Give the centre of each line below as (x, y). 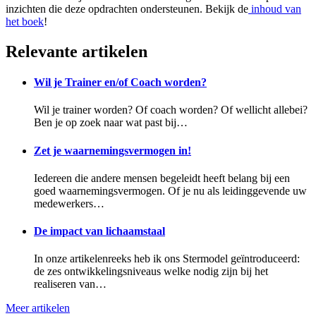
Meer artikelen (38, 308)
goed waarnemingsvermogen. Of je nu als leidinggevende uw (170, 190)
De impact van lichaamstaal (99, 231)
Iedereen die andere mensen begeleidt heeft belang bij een (162, 178)
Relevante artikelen (77, 51)
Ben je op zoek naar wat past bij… (111, 123)
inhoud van (276, 8)
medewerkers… (69, 203)
